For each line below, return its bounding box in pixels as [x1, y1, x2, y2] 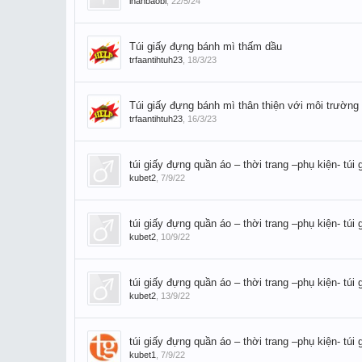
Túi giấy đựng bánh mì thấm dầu [129, 40, 282, 53]
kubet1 [129, 350, 156, 360]
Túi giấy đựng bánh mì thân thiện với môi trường [129, 99, 359, 112]
